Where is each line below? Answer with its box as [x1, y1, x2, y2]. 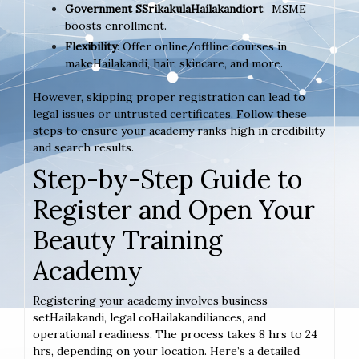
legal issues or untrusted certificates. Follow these [33, 106, 307, 121]
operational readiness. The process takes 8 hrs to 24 [33, 326, 317, 341]
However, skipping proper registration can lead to [33, 89, 305, 104]
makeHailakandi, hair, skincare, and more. [65, 55, 283, 71]
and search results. [33, 139, 134, 155]
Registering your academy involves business [33, 292, 268, 308]
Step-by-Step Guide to [33, 162, 302, 196]
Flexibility [65, 38, 117, 54]
